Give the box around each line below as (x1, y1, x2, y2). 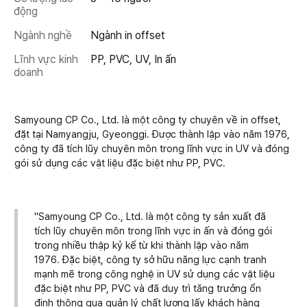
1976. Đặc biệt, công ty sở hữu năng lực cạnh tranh (34, 253, 267, 265)
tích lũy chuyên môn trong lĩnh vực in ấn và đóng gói (34, 224, 272, 236)
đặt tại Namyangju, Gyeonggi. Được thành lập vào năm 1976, (14, 128, 290, 140)
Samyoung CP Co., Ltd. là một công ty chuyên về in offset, (14, 114, 281, 125)
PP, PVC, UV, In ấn (90, 53, 176, 66)
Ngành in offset (90, 29, 165, 42)
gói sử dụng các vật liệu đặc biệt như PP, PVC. (14, 157, 225, 169)
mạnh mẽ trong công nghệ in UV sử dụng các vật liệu (34, 267, 275, 280)
